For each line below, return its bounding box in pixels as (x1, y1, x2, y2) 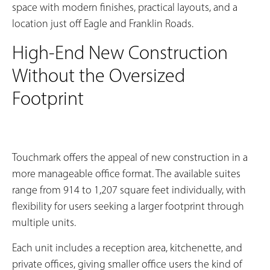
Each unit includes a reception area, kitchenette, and (12, 240, 242, 254)
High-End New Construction (12, 40, 228, 64)
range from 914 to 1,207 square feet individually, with (12, 183, 246, 197)
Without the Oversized (12, 63, 185, 87)
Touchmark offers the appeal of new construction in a (12, 151, 248, 165)
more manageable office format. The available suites (12, 167, 240, 181)
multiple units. (12, 216, 76, 230)
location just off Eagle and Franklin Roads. (12, 17, 193, 31)
